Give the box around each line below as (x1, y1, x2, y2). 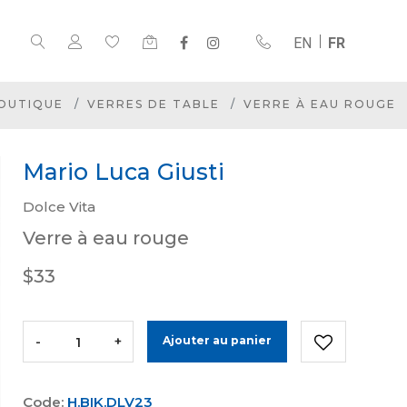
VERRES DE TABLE (87, 97, 220, 111)
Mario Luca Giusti (23, 158, 224, 185)
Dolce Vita (23, 198, 95, 215)
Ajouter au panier (163, 333, 272, 347)
